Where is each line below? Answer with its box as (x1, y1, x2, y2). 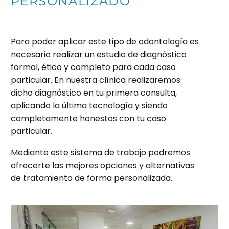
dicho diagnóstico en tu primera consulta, (11, 86, 177, 99)
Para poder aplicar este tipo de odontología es (11, 35, 199, 48)
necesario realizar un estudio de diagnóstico (11, 48, 187, 60)
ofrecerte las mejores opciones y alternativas (11, 159, 194, 172)
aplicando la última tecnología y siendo (11, 99, 168, 111)
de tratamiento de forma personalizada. (11, 172, 172, 185)
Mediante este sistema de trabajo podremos (11, 147, 190, 159)
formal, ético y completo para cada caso (11, 61, 176, 73)
